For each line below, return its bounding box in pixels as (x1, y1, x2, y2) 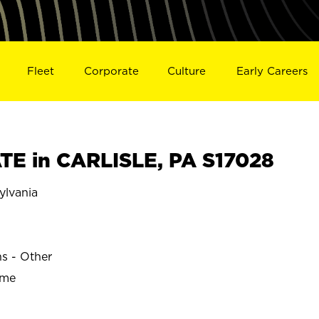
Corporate (83, 64, 139, 77)
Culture (167, 64, 206, 77)
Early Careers (236, 64, 308, 77)
